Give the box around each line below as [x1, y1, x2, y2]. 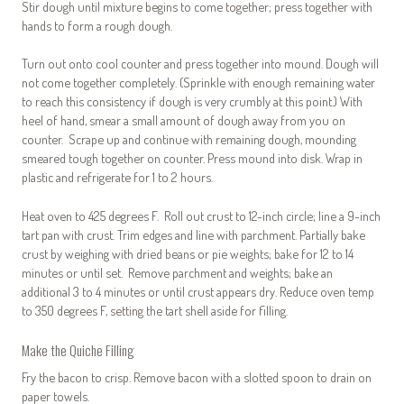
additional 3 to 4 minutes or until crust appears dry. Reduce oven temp [22, 282, 374, 299]
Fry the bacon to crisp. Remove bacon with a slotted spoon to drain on [22, 369, 372, 386]
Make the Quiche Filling [22, 340, 134, 361]
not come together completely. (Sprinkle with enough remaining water [22, 74, 375, 91]
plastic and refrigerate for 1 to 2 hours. [22, 169, 213, 186]
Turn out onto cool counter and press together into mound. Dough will [22, 55, 379, 72]
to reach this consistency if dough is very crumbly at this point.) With [22, 93, 363, 110]
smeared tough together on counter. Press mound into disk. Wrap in [22, 150, 363, 167]
